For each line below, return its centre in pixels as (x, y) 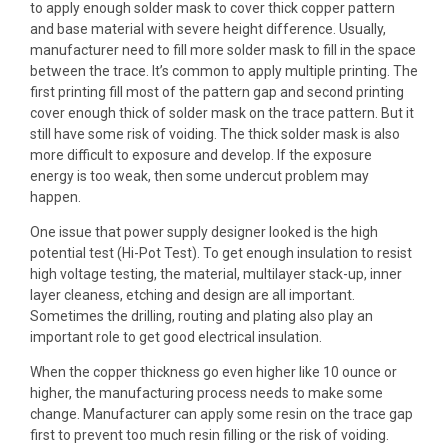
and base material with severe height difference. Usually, (208, 29)
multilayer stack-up (303, 274)
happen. (55, 197)
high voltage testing (92, 274)
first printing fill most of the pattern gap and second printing (217, 92)
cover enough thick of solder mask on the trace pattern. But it (222, 113)
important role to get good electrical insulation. (176, 337)
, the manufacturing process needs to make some (226, 393)
